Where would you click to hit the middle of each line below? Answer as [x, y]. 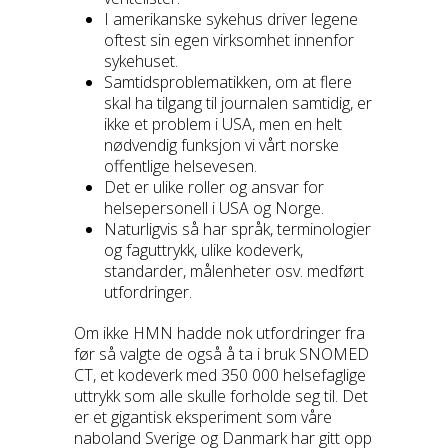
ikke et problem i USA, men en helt [223, 124]
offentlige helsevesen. [180, 166]
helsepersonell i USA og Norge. [214, 208]
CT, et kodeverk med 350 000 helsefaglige [220, 375]
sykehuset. [141, 61]
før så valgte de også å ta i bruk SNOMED [221, 354]
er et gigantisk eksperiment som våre [203, 417]
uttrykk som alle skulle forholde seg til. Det [221, 396]
